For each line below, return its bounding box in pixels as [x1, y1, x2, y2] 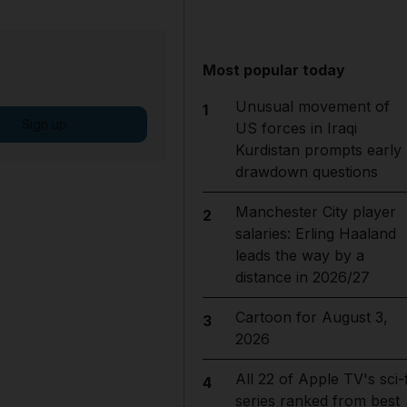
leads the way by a [234, 246, 364, 264]
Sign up [21, 116, 67, 132]
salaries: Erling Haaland [234, 224, 396, 243]
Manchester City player [234, 203, 396, 221]
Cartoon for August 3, [234, 308, 388, 326]
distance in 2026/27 [234, 268, 370, 286]
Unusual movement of [234, 97, 390, 115]
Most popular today [203, 61, 346, 79]
